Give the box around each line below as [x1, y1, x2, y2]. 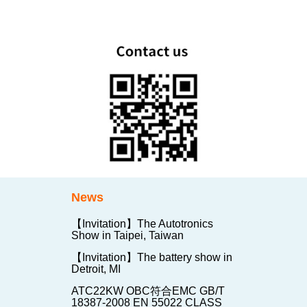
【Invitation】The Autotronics [71, 218, 213, 230]
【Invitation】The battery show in [71, 251, 232, 264]
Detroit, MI [71, 263, 121, 275]
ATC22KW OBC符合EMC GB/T [71, 285, 225, 297]
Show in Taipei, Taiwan [71, 230, 184, 242]
